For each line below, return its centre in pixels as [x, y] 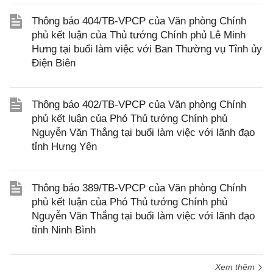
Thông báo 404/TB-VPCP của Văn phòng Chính [139, 21]
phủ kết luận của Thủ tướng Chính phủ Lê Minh [139, 35]
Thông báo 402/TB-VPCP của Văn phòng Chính [139, 105]
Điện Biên [54, 63]
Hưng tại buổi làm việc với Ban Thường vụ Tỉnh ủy [147, 49]
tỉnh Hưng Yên [64, 147]
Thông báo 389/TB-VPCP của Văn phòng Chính [139, 188]
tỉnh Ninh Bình [64, 230]
